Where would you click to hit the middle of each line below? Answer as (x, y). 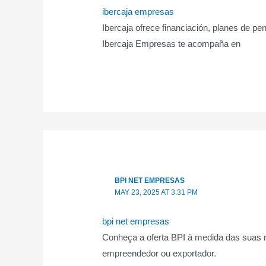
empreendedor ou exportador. (159, 253)
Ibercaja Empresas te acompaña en (172, 44)
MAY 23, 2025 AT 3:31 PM (156, 192)
